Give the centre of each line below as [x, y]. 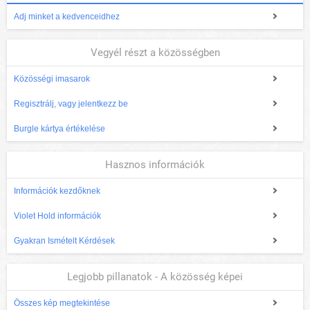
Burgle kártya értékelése [60, 129]
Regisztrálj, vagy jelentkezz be [71, 104]
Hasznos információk [155, 165]
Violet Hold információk [57, 216]
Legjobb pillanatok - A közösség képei [155, 277]
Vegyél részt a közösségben [155, 53]
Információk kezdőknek [57, 191]
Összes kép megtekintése [62, 303]
